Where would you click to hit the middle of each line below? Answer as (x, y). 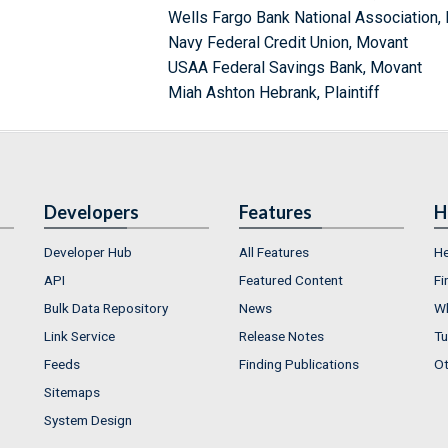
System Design (88, 419)
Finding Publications (299, 363)
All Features (274, 251)
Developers (91, 211)
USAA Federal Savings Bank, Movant (295, 67)
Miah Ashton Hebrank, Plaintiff (274, 92)
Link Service (79, 335)
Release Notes (281, 335)
